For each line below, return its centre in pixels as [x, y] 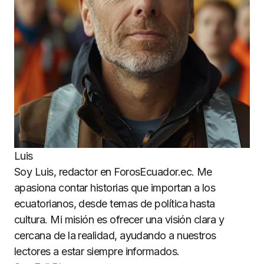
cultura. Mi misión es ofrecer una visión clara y [119, 220]
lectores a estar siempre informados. [97, 251]
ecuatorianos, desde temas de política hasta [115, 204]
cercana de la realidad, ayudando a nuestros [115, 235]
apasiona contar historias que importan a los [115, 188]
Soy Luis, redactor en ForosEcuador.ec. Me [113, 172]
